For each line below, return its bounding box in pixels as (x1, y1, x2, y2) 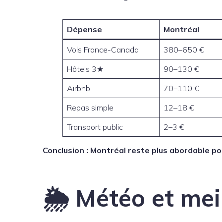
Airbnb (67, 83, 90, 94)
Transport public (67, 122, 123, 132)
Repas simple (67, 103, 113, 113)
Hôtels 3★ (67, 64, 104, 74)
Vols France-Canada (67, 45, 139, 55)
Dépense (67, 24, 102, 35)
